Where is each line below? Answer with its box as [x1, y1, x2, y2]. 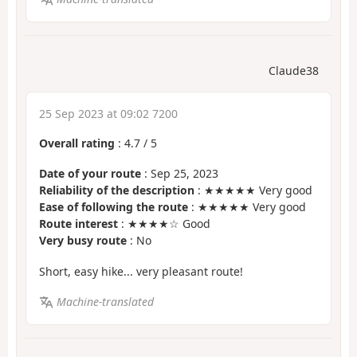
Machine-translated [56, 294, 154, 310]
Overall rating [39, 135, 115, 151]
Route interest [39, 216, 118, 232]
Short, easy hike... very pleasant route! [39, 263, 243, 279]
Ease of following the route [39, 199, 188, 215]
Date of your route [39, 166, 141, 182]
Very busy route [39, 233, 127, 249]
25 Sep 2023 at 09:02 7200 [39, 105, 178, 121]
